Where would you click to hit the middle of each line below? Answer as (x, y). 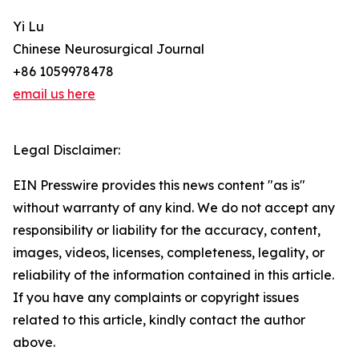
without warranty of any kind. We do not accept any (174, 208)
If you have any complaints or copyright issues (156, 298)
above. (34, 343)
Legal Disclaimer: (67, 150)
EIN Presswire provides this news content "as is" (159, 186)
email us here (54, 94)
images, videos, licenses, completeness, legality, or (169, 253)
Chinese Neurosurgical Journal (109, 49)
